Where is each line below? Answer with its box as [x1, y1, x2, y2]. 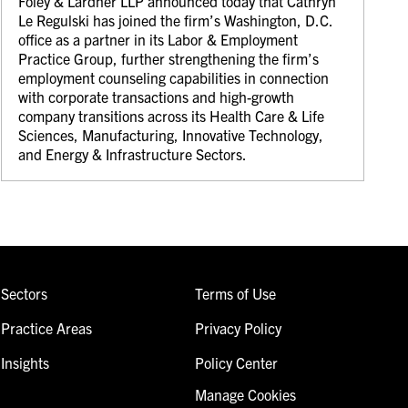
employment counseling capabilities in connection [18, 67, 330, 87]
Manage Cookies [194, 384, 296, 403]
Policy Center [194, 352, 278, 372]
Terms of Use [194, 283, 276, 302]
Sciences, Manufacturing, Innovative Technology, [18, 125, 324, 144]
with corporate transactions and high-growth [18, 87, 295, 106]
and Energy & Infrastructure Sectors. [18, 144, 248, 163]
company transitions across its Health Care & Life [18, 106, 325, 125]
